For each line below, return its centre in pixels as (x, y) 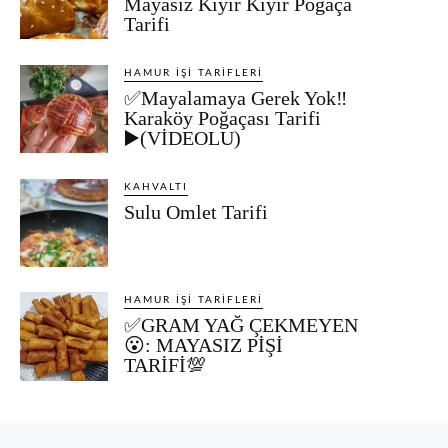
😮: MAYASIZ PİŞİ (204, 345)
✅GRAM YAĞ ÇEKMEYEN (241, 325)
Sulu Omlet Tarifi (196, 211)
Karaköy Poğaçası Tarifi (223, 117)
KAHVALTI (156, 186)
